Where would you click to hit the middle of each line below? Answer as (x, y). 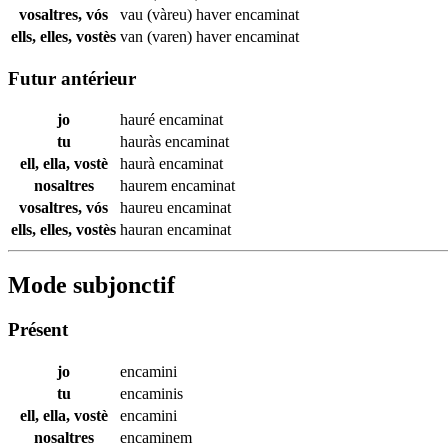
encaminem (156, 437)
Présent (38, 330)
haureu (143, 208)
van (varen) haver (177, 36)
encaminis (151, 393)
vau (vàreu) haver (177, 14)
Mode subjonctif (91, 285)
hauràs (142, 142)
